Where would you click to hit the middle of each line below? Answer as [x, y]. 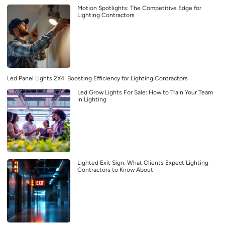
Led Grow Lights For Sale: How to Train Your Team [145, 93]
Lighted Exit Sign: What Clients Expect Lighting [143, 163]
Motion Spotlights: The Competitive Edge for [139, 8]
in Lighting [92, 100]
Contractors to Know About [115, 170]
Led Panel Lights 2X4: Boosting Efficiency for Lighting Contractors [97, 79]
